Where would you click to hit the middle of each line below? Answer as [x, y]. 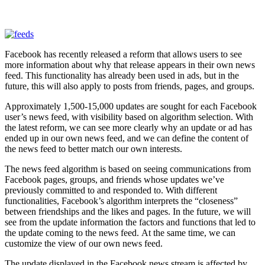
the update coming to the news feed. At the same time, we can [120, 232]
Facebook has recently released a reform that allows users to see [123, 54]
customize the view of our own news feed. [84, 243]
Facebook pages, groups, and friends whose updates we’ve [114, 179]
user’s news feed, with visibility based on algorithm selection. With [129, 117]
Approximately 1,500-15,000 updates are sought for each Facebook [131, 106]
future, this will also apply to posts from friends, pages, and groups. [130, 86]
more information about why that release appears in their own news [130, 64]
